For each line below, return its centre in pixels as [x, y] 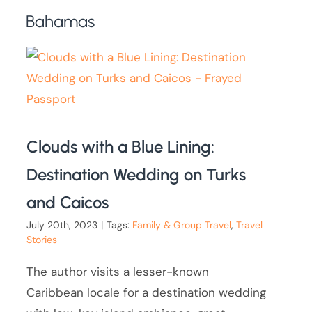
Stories [42, 240]
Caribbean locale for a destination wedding [147, 293]
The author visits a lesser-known [118, 272]
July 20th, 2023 [62, 225]
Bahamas [61, 22]
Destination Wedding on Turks [136, 175]
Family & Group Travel [182, 225]
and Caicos [68, 203]
